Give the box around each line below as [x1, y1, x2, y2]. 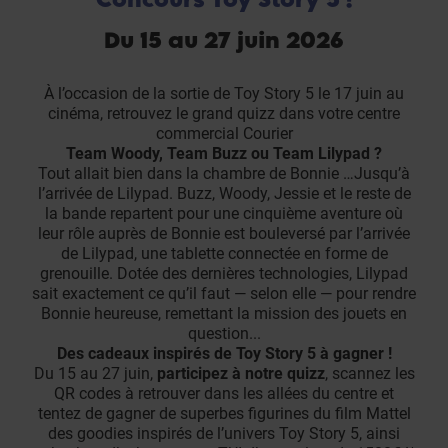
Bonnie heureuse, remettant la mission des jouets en [41, 304, 407, 324]
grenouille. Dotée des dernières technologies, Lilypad [40, 264, 408, 284]
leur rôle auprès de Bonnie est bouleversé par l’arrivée [38, 224, 410, 244]
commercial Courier [155, 124, 293, 144]
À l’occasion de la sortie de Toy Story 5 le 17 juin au [44, 84, 404, 104]
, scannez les [324, 364, 415, 384]
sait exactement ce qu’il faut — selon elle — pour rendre [32, 284, 416, 304]
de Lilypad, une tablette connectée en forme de [60, 244, 388, 264]
